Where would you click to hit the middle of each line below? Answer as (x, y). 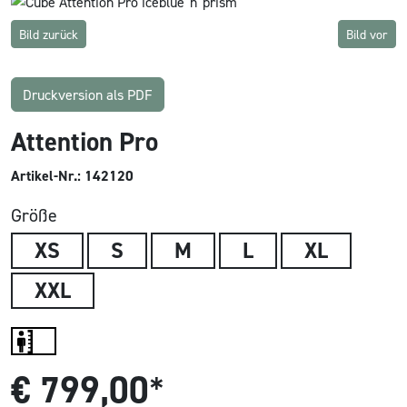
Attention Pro (84, 142)
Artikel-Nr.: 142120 (72, 176)
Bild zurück (49, 35)
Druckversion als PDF (88, 95)
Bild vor (367, 35)
